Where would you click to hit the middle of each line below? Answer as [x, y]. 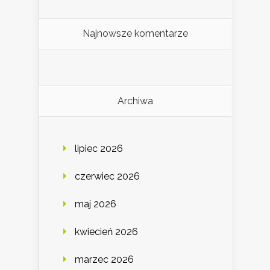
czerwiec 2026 [107, 177]
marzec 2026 [104, 260]
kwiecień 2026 [106, 232]
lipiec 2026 [99, 149]
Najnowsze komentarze [135, 34]
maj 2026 [96, 204]
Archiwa [135, 101]
